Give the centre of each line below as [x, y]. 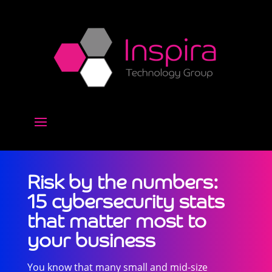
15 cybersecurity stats [126, 200]
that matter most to [117, 219]
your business [91, 239]
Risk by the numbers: [122, 180]
